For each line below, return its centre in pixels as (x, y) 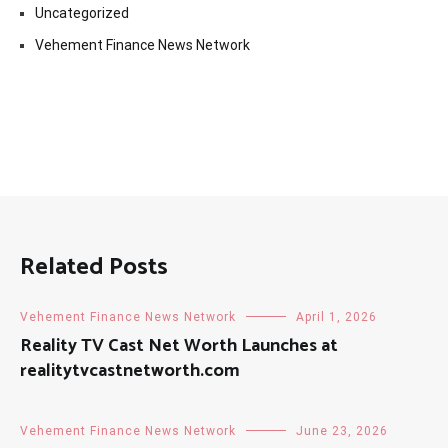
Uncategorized (82, 13)
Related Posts (94, 268)
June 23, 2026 (342, 431)
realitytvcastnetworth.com (130, 371)
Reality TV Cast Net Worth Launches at (179, 346)
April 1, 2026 (336, 317)
